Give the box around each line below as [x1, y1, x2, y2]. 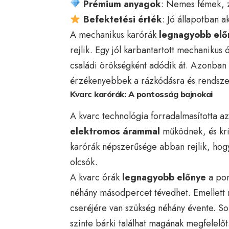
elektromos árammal [70, 125, 160, 139]
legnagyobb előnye [122, 171, 206, 185]
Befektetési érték [83, 12, 162, 26]
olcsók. [70, 155, 98, 169]
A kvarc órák [70, 171, 122, 185]
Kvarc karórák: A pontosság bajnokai [70, 88, 213, 99]
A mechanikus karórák [70, 28, 159, 41]
